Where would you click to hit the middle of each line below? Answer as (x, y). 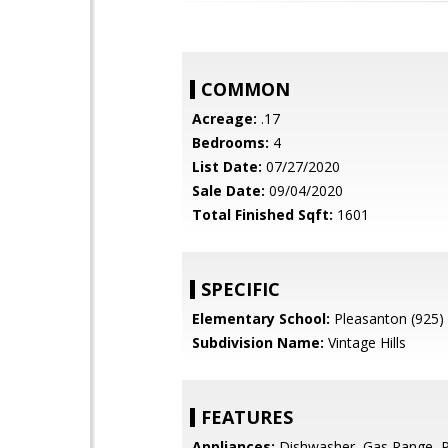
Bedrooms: (230, 142)
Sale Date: (228, 190)
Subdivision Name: (258, 342)
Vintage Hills (365, 342)
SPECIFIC (240, 289)
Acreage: (224, 118)
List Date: (227, 166)
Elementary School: (261, 318)
